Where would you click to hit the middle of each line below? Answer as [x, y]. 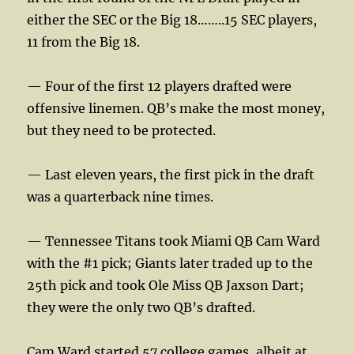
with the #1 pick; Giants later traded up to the [170, 263]
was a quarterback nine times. [121, 196]
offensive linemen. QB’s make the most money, [176, 108]
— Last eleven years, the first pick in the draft [171, 174]
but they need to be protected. [122, 130]
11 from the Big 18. [84, 41]
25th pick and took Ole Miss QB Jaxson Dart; [166, 285]
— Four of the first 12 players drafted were [160, 86]
